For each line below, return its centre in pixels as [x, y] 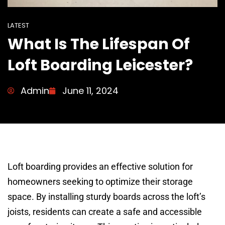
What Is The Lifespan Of [99, 44]
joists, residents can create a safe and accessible [105, 212]
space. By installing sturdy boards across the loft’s [106, 197]
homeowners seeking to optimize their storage [100, 182]
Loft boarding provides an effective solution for [100, 167]
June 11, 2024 [90, 91]
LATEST [18, 26]
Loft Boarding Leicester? [100, 66]
